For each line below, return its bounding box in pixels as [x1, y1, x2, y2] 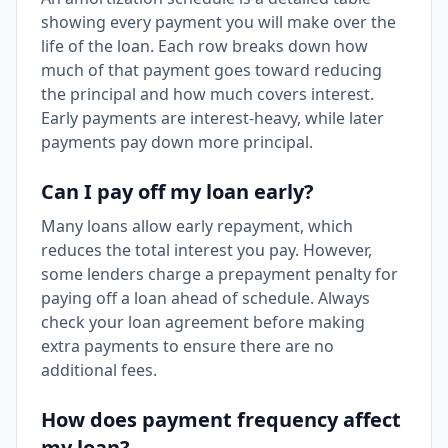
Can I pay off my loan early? [41, 178, 314, 205]
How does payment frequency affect [41, 406, 401, 433]
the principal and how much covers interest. [41, 83, 374, 105]
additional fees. [41, 359, 157, 381]
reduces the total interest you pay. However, [41, 239, 372, 261]
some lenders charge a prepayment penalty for [41, 263, 398, 285]
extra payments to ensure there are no [41, 335, 334, 357]
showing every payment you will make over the [41, 11, 396, 33]
